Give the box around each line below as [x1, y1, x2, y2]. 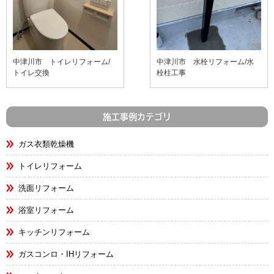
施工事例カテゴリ [103, 112, 171, 121]
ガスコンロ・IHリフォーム [18, 249, 114, 259]
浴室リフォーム [18, 205, 74, 215]
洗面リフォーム [18, 183, 74, 193]
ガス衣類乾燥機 [18, 139, 74, 149]
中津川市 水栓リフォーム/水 [157, 57, 254, 66]
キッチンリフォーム [18, 227, 90, 237]
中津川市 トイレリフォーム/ [13, 57, 110, 66]
